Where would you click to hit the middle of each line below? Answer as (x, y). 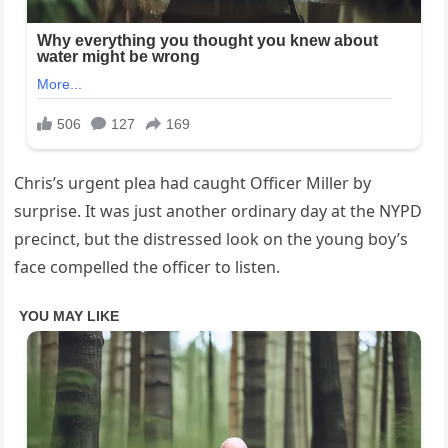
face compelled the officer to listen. (147, 267)
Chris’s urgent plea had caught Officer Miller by (193, 183)
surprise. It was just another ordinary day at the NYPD (218, 211)
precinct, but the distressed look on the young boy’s (211, 239)
